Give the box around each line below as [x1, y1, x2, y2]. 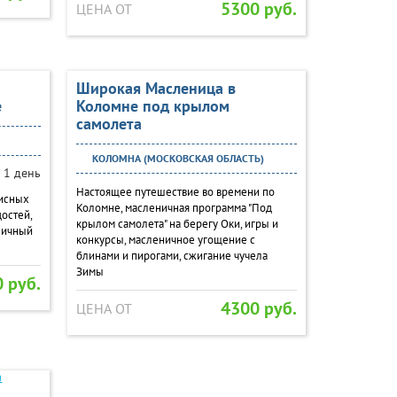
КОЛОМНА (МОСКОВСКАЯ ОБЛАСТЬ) [90, 152, 265, 165]
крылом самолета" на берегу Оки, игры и [76, 216, 279, 231]
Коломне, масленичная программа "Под [76, 200, 273, 215]
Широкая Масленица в [76, 78, 237, 98]
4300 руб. [221, 297, 298, 320]
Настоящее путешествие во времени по [76, 184, 276, 199]
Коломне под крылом [76, 96, 230, 116]
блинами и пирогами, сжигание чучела [76, 248, 269, 263]
